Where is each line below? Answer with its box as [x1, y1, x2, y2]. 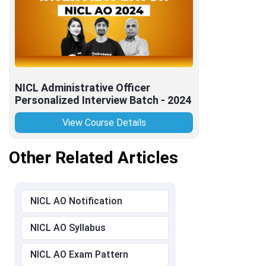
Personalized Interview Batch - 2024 [15, 93, 191, 106]
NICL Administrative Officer [15, 81, 150, 94]
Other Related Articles [9, 147, 178, 167]
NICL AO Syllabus [30, 221, 106, 233]
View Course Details [62, 116, 146, 128]
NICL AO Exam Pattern [30, 248, 128, 260]
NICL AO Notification [30, 195, 122, 207]
